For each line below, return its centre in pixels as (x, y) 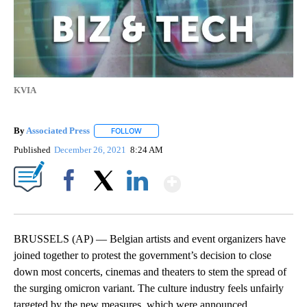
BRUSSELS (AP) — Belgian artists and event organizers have (150, 239)
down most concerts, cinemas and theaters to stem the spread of (150, 272)
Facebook (72, 204)
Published (32, 150)
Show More (234, 178)
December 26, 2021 (91, 150)
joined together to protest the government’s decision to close (143, 256)
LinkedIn (137, 204)
